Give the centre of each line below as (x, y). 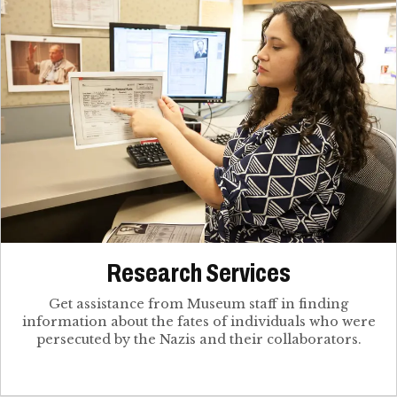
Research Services (198, 272)
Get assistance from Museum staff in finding (198, 304)
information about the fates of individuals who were (198, 321)
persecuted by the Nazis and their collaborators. (198, 339)
